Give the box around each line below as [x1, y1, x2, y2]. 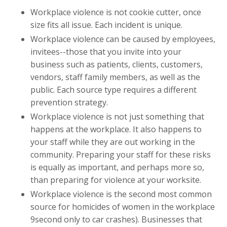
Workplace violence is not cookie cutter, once [30, 6, 201, 18]
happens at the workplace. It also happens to [30, 123, 202, 135]
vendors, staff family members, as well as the [30, 71, 200, 83]
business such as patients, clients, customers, [30, 58, 203, 70]
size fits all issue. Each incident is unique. [30, 19, 182, 30]
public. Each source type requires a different [30, 84, 197, 95]
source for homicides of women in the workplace [30, 201, 215, 213]
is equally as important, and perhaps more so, [30, 161, 204, 173]
